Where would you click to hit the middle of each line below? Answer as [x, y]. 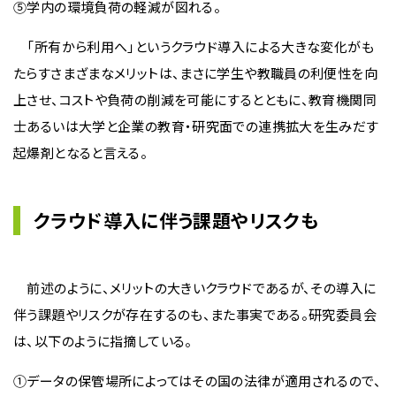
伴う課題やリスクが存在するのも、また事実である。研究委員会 [195, 314]
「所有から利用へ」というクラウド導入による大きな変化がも [194, 46]
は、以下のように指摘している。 [103, 341]
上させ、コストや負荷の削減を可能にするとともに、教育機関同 [195, 99]
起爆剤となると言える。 [81, 152]
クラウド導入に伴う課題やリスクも [176, 220]
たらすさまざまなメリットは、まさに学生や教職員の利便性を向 [195, 73]
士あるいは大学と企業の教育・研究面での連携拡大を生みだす [196, 126]
